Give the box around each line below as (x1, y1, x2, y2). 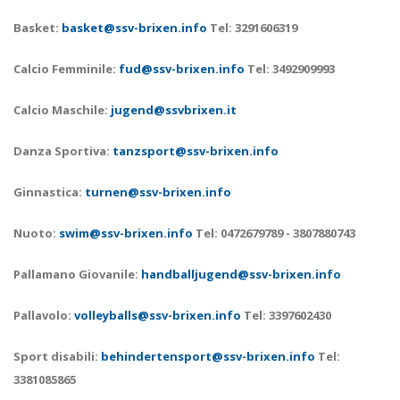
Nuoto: (13, 225, 59, 241)
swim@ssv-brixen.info (59, 225, 193, 241)
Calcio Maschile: (13, 102, 111, 118)
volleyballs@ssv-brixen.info (74, 307, 241, 323)
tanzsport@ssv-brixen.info (112, 143, 279, 159)
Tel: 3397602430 (241, 307, 331, 323)
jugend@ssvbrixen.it (111, 102, 237, 118)
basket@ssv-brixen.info (62, 20, 207, 36)
